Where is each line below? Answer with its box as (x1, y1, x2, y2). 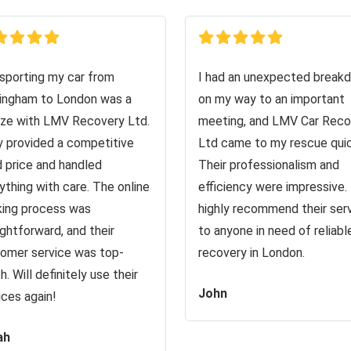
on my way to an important (198, 92, 345, 107)
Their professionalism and (198, 157, 339, 172)
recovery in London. (198, 245, 305, 260)
